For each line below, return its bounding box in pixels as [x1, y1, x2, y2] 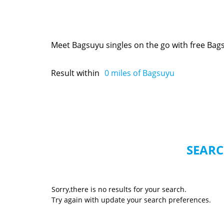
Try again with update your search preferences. [51, 195, 211, 205]
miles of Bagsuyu [109, 67, 174, 78]
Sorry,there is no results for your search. [51, 184, 186, 194]
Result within [51, 67, 99, 78]
